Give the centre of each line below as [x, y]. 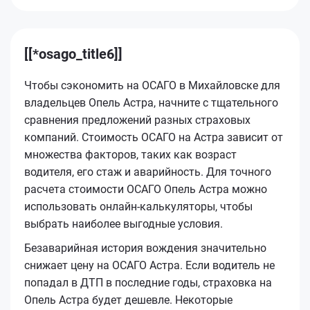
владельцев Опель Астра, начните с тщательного [151, 102]
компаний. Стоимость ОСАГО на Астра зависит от [154, 137]
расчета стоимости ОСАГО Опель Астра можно [146, 189]
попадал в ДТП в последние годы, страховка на [148, 282]
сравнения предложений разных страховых [137, 120]
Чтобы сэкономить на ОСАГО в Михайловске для [152, 85]
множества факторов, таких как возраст [130, 154]
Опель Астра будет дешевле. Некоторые [128, 300]
